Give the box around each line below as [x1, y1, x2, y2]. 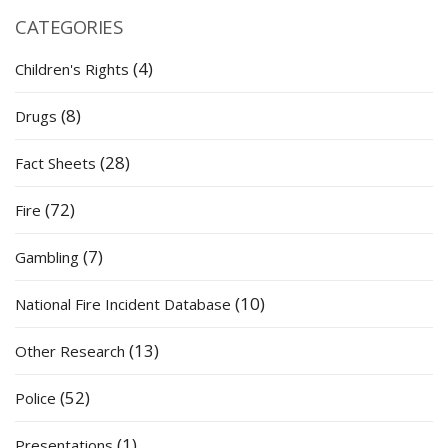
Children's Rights [15, 59, 129, 80]
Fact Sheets [15, 153, 96, 174]
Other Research [15, 341, 125, 362]
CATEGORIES [15, 14, 122, 40]
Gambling [15, 247, 79, 268]
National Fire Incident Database [15, 294, 231, 315]
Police [15, 388, 56, 409]
